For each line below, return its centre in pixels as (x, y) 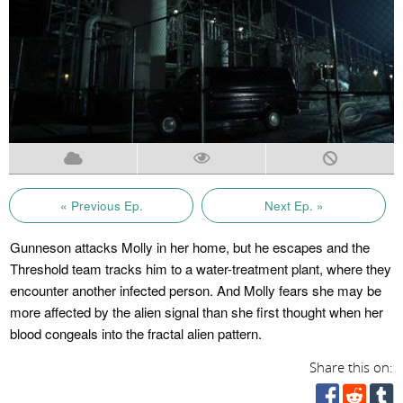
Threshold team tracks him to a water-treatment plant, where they (200, 268)
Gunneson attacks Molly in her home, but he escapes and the (189, 246)
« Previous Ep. (101, 205)
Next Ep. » (294, 205)
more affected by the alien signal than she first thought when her (196, 311)
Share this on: (352, 367)
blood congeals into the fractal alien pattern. (135, 333)
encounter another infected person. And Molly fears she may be (195, 290)
